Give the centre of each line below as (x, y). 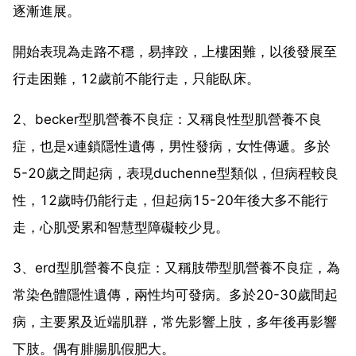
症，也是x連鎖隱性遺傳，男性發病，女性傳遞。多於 (172, 146)
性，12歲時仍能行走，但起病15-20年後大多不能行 (170, 200)
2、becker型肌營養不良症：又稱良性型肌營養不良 (167, 119)
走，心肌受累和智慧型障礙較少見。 (121, 227)
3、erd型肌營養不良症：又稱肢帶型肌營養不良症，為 (176, 267)
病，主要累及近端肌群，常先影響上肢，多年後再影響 (175, 321)
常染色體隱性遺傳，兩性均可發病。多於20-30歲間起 (175, 294)
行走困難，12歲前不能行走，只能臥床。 (136, 78)
